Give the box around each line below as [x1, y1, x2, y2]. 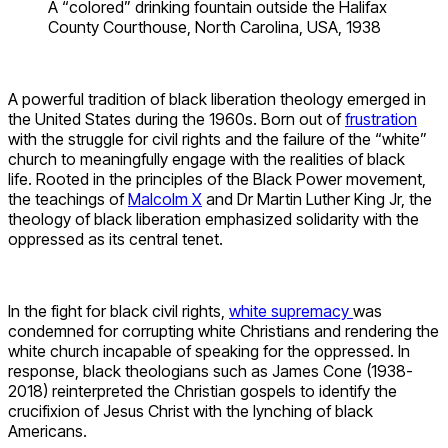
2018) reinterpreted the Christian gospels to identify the [8, 380, 397, 401]
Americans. [8, 420, 87, 441]
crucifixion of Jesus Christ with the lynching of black [8, 400, 373, 421]
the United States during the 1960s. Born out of [8, 108, 345, 129]
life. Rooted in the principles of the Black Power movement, [8, 168, 426, 189]
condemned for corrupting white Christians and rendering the [8, 320, 439, 341]
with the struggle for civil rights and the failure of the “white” [8, 128, 427, 149]
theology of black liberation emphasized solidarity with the [8, 208, 419, 229]
